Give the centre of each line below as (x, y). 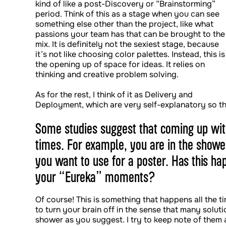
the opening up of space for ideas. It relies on (120, 64)
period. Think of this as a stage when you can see (127, 14)
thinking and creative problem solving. (107, 74)
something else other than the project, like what (124, 24)
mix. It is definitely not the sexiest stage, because (127, 44)
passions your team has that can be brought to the (130, 34)
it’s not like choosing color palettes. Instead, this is (130, 54)
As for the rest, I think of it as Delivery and (114, 95)
